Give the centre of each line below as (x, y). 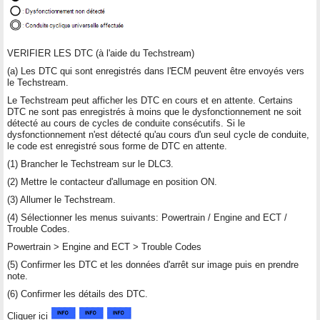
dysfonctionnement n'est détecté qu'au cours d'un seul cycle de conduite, (158, 134)
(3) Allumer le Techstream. (61, 199)
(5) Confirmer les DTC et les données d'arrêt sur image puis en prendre (153, 264)
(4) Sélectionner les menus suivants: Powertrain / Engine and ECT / (147, 217)
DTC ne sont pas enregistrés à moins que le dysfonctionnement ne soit (154, 111)
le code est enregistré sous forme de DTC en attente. (117, 146)
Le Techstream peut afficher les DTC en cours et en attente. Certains (150, 100)
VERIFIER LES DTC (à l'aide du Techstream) (101, 53)
